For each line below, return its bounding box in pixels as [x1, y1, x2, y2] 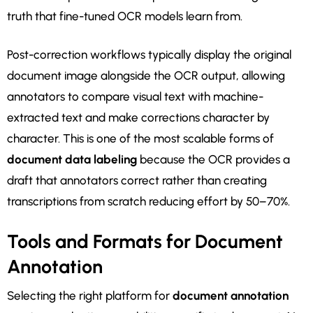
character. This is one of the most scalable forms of [7, 131, 274, 146]
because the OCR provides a [137, 152, 290, 167]
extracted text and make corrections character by [7, 110, 270, 125]
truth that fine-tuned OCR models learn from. [7, 9, 242, 24]
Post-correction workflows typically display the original [7, 48, 291, 62]
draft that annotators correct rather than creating [7, 173, 267, 188]
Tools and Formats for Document [7, 230, 283, 254]
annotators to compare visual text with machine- [7, 89, 263, 104]
